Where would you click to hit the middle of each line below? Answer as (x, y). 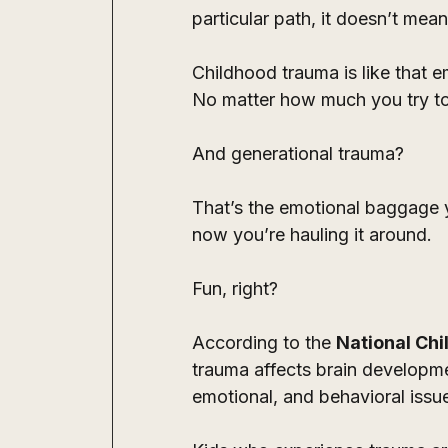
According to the (264, 343)
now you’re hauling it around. (314, 235)
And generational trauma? (300, 154)
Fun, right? (235, 289)
